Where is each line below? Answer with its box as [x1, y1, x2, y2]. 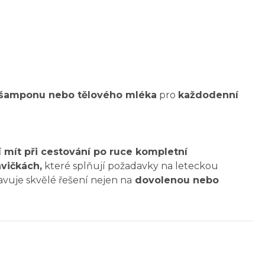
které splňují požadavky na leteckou [42, 160, 218, 172]
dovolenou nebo [132, 174, 219, 186]
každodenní [178, 89, 238, 101]
